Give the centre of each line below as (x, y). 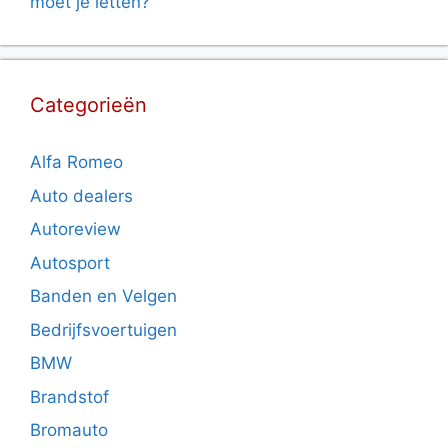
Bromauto (69, 430)
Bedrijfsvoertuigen (103, 329)
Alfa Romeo (76, 162)
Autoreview (75, 229)
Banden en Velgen (103, 296)
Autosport (70, 262)
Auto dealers (81, 195)
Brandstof (69, 396)
